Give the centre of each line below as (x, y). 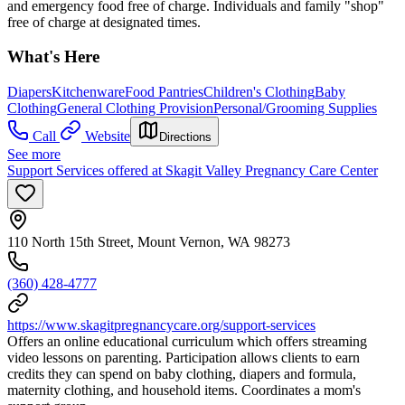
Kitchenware (88, 92)
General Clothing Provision (135, 108)
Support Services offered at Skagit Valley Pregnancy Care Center (193, 171)
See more (34, 155)
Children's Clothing (259, 92)
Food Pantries (164, 92)
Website (108, 137)
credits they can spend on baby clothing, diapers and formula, (182, 374)
